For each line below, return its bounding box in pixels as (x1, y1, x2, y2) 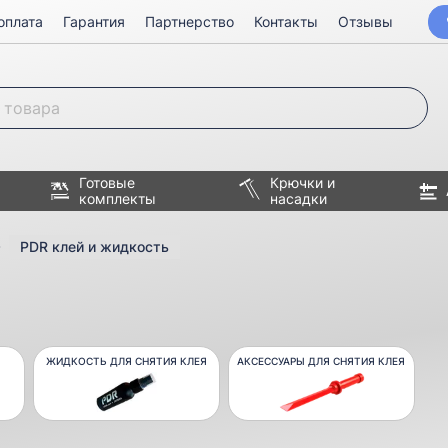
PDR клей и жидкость (20, 238, 169, 255)
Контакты (254, 13, 318, 30)
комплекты (79, 190, 157, 207)
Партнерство (145, 13, 234, 30)
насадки (270, 190, 328, 207)
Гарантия (63, 13, 125, 30)
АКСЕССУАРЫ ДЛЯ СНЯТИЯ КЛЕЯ (237, 355, 406, 367)
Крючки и (270, 174, 336, 191)
